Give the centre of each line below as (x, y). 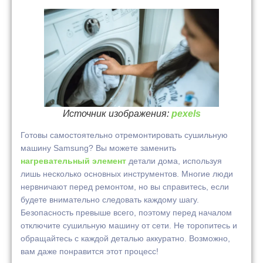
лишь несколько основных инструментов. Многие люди (127, 173)
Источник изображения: (117, 113)
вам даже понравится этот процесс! (90, 251)
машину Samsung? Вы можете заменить (98, 148)
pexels (186, 113)
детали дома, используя (174, 161)
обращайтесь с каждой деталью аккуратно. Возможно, (125, 238)
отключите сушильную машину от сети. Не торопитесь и (129, 225)
